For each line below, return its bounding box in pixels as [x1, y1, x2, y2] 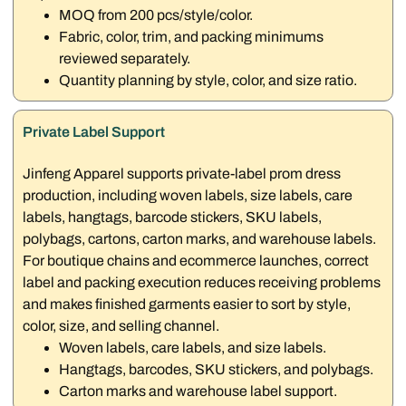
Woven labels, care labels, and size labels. [59, 339, 327, 355]
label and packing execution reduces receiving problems [23, 274, 382, 290]
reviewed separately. [59, 51, 191, 67]
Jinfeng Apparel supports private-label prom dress [23, 165, 342, 181]
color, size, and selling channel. [23, 317, 220, 333]
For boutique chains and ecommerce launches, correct [23, 252, 370, 268]
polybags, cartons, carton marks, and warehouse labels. [23, 230, 377, 246]
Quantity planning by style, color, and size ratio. [59, 72, 358, 89]
